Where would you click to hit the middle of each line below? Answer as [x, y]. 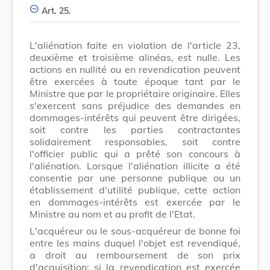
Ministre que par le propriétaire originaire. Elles [135, 93]
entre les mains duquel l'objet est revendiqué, [135, 243]
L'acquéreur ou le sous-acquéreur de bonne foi [135, 231]
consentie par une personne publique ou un [135, 177]
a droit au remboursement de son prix [135, 255]
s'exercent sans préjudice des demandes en [135, 105]
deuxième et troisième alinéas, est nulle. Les [135, 57]
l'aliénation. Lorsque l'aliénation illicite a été [135, 165]
